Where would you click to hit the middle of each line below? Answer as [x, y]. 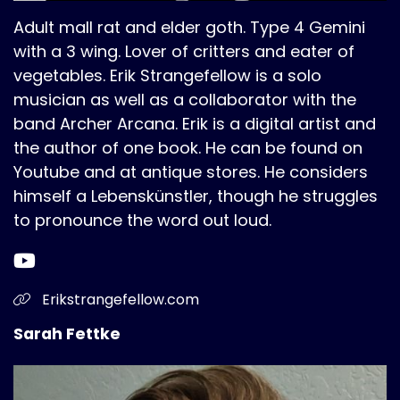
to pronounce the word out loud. [142, 220]
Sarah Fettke [67, 334]
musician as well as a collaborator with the [185, 100]
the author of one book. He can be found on [188, 148]
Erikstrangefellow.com [119, 300]
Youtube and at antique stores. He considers [191, 172]
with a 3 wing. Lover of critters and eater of [184, 51]
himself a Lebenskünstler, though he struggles [196, 196]
